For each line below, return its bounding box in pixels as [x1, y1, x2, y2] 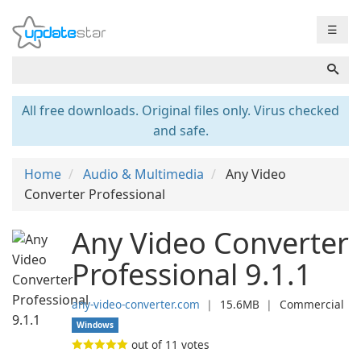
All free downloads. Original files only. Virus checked [22, 102, 339, 119]
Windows [77, 319, 114, 330]
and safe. [152, 122, 209, 139]
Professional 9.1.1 [72, 255, 312, 294]
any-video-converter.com [72, 297, 200, 312]
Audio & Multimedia [83, 165, 204, 183]
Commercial [280, 297, 344, 312]
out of [128, 337, 165, 352]
